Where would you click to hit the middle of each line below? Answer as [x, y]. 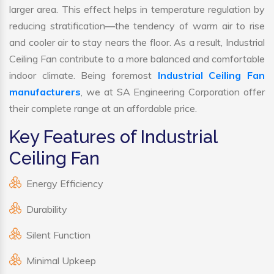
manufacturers [45, 92]
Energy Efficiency [65, 184]
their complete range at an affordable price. [103, 109]
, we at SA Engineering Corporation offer [173, 92]
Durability [47, 209]
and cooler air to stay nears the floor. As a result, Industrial [137, 43]
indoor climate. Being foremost [83, 76]
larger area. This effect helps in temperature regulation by [137, 9]
